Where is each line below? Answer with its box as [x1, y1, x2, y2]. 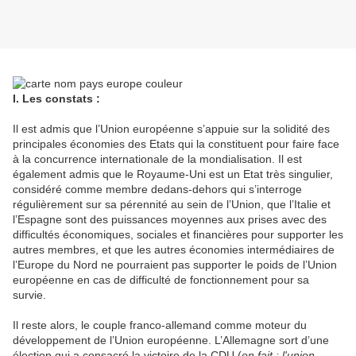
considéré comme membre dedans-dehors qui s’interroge [13, 183, 302, 196]
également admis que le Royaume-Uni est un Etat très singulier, [13, 168, 333, 181]
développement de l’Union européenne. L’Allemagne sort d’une [13, 334, 329, 347]
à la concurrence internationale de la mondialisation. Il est [13, 153, 302, 166]
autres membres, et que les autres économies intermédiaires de [13, 243, 335, 257]
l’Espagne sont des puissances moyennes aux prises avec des [13, 213, 327, 226]
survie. [13, 288, 46, 302]
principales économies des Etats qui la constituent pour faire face [13, 137, 339, 151]
